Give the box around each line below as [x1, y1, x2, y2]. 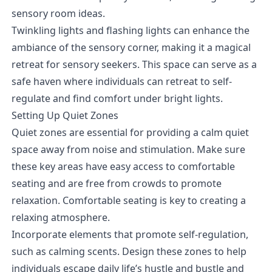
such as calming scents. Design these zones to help [11, 244, 246, 258]
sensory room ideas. [11, 6, 105, 20]
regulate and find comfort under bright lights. [11, 91, 223, 105]
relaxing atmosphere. [11, 210, 110, 224]
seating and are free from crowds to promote [11, 176, 222, 190]
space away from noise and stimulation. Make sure [11, 142, 245, 156]
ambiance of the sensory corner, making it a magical [11, 40, 251, 54]
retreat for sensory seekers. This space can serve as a [11, 57, 257, 71]
